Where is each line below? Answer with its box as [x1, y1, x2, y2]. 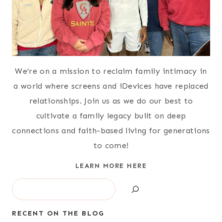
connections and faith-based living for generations [12, 125, 210, 135]
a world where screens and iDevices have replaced [13, 81, 209, 91]
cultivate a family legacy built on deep [36, 111, 186, 120]
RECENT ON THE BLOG [12, 209, 105, 218]
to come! [93, 140, 129, 150]
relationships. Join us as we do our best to [29, 96, 193, 106]
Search [11, 180, 37, 190]
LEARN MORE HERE [75, 162, 147, 169]
